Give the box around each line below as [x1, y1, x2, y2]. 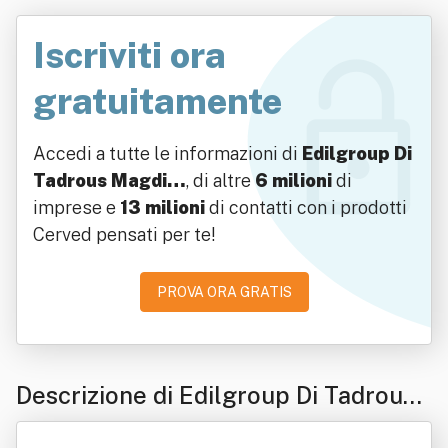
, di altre [186, 170, 255, 191]
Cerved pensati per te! [33, 224, 216, 245]
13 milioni [120, 197, 205, 218]
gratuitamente [33, 80, 282, 122]
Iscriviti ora [33, 34, 226, 76]
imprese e [33, 197, 120, 218]
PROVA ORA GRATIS [156, 284, 292, 300]
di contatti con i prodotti [205, 197, 407, 218]
